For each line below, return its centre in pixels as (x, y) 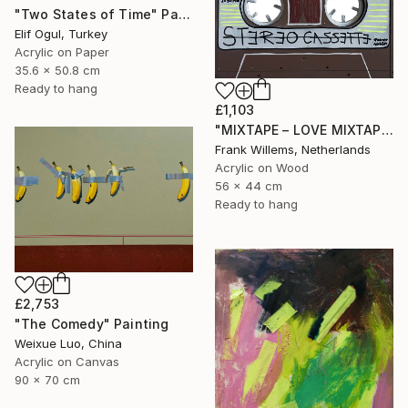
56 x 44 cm (249, 185)
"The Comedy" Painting (92, 324)
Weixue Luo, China (68, 344)
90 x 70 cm (47, 380)
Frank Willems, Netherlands (293, 149)
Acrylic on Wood (262, 167)
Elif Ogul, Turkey (61, 34)
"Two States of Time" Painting (184, 15)
